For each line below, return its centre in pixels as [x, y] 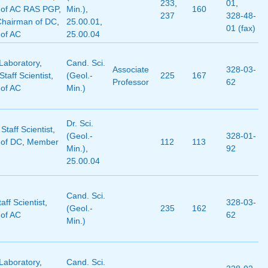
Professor [130, 82]
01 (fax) [240, 28]
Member [42, 142]
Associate [130, 70]
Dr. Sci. [80, 124]
